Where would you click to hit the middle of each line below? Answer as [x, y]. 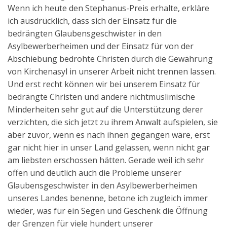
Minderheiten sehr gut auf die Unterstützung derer [105, 109]
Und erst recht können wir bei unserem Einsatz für [104, 84]
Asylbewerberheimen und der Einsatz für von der [101, 46]
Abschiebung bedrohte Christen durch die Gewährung [110, 59]
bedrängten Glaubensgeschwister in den [85, 33]
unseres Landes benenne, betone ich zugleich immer [108, 198]
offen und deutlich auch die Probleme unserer [94, 173]
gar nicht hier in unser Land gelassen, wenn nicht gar [109, 147]
